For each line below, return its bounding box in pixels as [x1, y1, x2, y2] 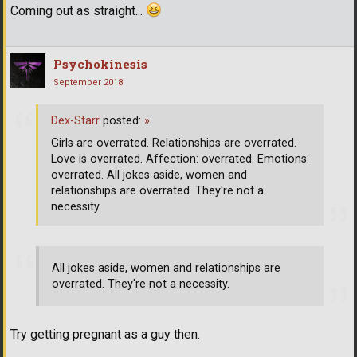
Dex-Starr [51, 114, 100, 128]
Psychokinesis [53, 55, 147, 72]
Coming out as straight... [10, 2, 146, 18]
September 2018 [53, 76, 123, 88]
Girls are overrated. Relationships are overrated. [51, 136, 296, 151]
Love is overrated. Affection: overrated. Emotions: [51, 152, 309, 167]
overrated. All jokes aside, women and [51, 168, 247, 182]
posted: [100, 114, 144, 128]
